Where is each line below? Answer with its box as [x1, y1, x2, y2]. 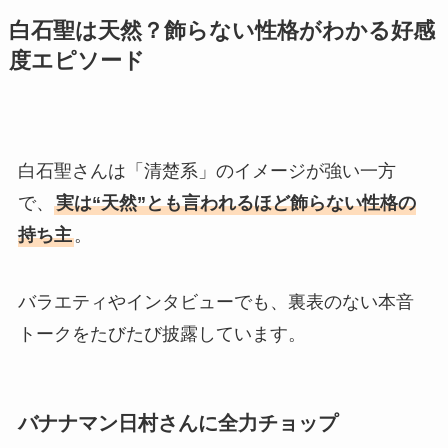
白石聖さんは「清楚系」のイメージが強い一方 [17, 160, 396, 181]
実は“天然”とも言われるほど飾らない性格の [55, 192, 416, 213]
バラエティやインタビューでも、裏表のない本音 [17, 292, 414, 313]
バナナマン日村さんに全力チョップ [17, 411, 338, 434]
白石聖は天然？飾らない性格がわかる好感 [8, 18, 435, 43]
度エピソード [8, 48, 145, 73]
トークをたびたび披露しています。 [17, 324, 306, 345]
